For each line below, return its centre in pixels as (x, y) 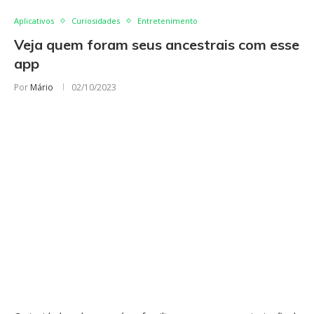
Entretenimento (168, 21)
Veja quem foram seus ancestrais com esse (157, 45)
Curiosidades (96, 21)
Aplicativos (34, 21)
